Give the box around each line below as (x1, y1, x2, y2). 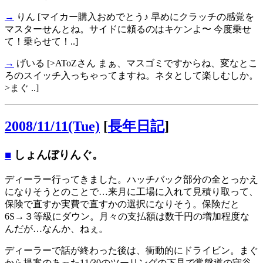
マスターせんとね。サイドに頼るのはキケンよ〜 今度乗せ (5, 24, 251, 35)
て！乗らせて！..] (5, 36, 78, 47)
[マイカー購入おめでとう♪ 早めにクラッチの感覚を (35, 12, 254, 22)
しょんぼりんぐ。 (11, 149, 103, 161)
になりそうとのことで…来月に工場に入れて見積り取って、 (5, 186, 258, 197)
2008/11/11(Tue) (5, 119, 100, 134)
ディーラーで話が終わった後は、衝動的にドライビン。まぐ (5, 245, 258, 255)
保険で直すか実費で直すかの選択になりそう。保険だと (5, 198, 240, 209)
